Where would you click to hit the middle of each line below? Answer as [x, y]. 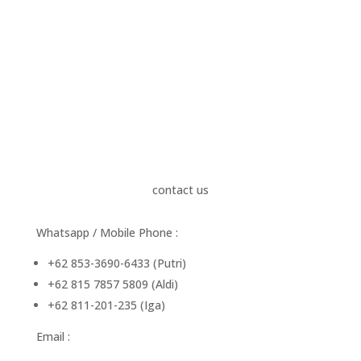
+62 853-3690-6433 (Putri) [116, 263]
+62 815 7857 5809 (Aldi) [112, 284]
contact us [180, 190]
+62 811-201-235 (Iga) [106, 305]
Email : [53, 336]
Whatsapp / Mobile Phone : [107, 232]
